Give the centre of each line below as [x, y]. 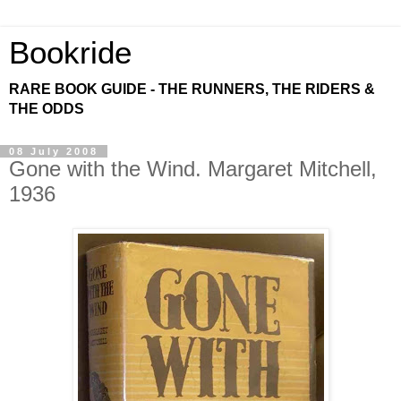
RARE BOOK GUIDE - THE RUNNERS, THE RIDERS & [192, 89]
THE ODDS [47, 109]
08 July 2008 [54, 151]
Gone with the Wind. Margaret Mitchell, [193, 169]
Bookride [70, 53]
